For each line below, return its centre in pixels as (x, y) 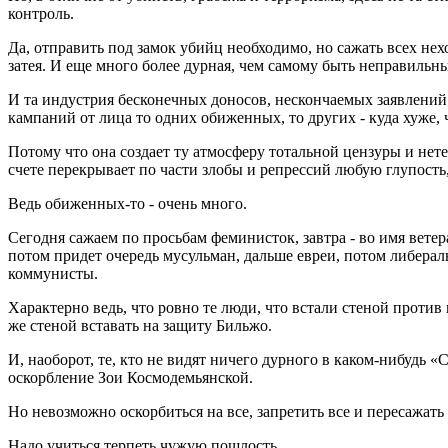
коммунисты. (53, 274)
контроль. (41, 14)
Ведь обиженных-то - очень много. (127, 204)
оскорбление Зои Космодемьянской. (130, 378)
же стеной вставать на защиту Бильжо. (140, 326)
